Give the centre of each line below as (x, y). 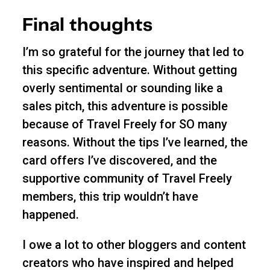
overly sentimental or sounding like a (122, 88)
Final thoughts (87, 26)
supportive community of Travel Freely (127, 179)
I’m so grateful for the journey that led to (133, 52)
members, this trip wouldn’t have (110, 197)
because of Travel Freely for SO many (124, 124)
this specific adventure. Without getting (130, 70)
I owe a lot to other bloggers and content (134, 245)
